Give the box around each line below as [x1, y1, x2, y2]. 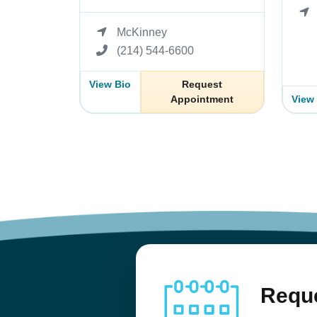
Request [182, 78, 223, 90]
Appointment [171, 93, 234, 105]
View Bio [89, 78, 132, 90]
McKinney [117, 25, 167, 38]
